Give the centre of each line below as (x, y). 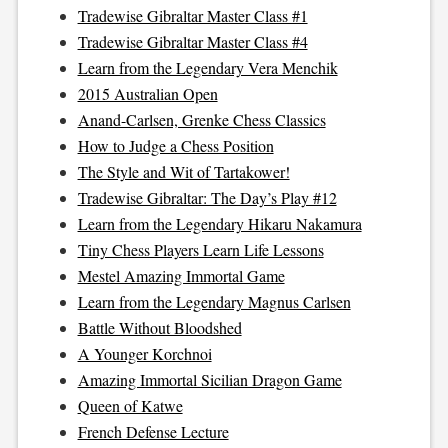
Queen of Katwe (130, 405)
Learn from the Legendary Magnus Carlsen (214, 301)
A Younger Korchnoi (144, 353)
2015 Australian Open (147, 93)
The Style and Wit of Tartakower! (183, 171)
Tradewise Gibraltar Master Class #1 (192, 15)
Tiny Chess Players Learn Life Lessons (200, 249)
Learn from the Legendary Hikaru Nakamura (219, 223)
